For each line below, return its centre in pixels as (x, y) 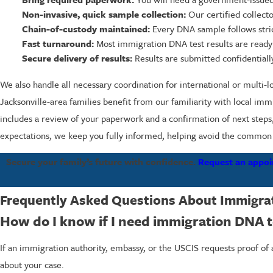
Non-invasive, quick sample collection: (104, 14)
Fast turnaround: (58, 44)
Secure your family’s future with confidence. (102, 162)
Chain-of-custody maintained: (86, 29)
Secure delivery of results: (77, 58)
